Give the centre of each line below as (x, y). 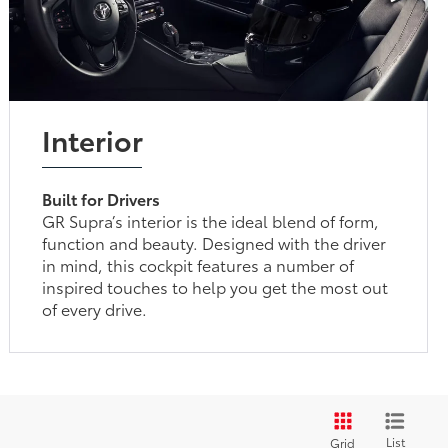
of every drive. (95, 308)
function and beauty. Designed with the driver (214, 242)
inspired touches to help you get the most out (215, 286)
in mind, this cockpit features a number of (198, 264)
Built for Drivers (101, 198)
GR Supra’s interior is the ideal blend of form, (211, 220)
